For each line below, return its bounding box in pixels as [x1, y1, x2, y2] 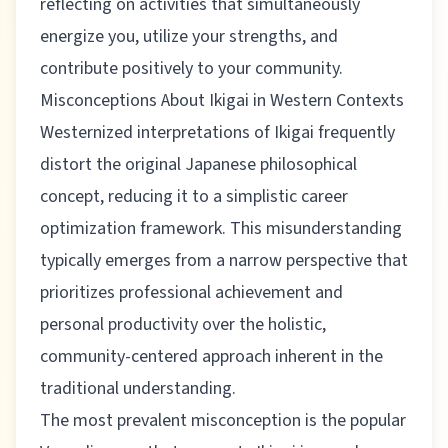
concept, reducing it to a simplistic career [40, 184, 348, 209]
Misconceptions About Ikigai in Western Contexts [40, 88, 404, 113]
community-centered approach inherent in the [40, 344, 383, 369]
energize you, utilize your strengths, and [40, 24, 338, 49]
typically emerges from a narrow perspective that [40, 248, 408, 273]
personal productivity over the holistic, [40, 312, 326, 337]
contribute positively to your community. [40, 56, 343, 81]
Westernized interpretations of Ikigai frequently [40, 120, 395, 145]
